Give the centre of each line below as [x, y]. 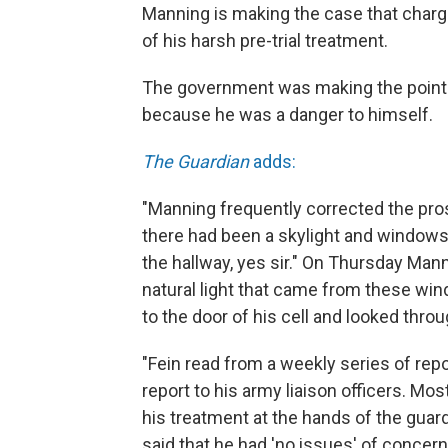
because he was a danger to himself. [287, 114]
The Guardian [195, 161]
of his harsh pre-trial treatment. [265, 40]
